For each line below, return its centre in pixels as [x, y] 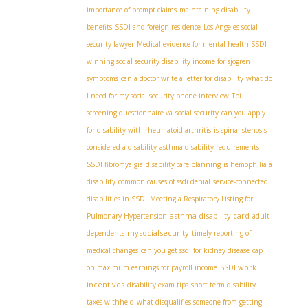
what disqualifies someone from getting [199, 302]
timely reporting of [221, 233]
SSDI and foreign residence [158, 27]
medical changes [112, 250]
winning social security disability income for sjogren [168, 61]
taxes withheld [110, 302]
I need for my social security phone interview [158, 96]
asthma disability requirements [209, 147]
